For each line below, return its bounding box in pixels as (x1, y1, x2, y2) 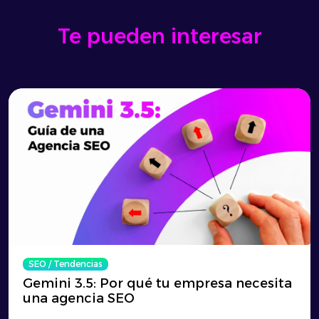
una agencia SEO (23, 291, 135, 306)
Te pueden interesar (57, 23, 262, 48)
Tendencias (53, 258, 103, 269)
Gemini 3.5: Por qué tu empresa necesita (23, 276, 292, 291)
